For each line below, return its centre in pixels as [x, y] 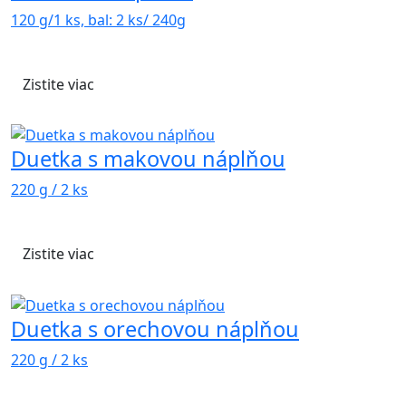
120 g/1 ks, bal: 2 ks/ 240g [98, 19]
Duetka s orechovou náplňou [155, 329]
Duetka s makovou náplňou [148, 159]
